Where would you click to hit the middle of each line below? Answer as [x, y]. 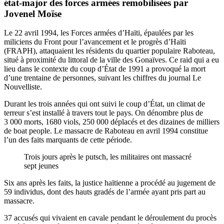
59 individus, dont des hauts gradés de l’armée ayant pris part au [105, 192]
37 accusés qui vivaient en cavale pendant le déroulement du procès [110, 218]
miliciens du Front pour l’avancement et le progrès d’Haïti [95, 42]
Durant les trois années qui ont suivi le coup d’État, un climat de [104, 104]
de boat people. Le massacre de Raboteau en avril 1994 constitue [106, 131]
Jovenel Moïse [33, 13]
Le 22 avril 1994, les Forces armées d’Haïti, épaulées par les [99, 33]
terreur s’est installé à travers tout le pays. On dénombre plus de [103, 113]
